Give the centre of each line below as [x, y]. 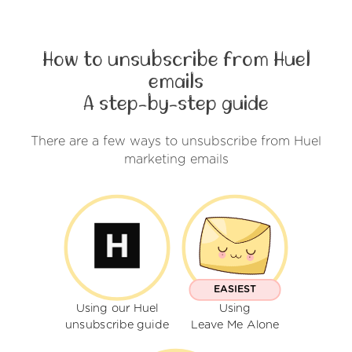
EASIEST [235, 290]
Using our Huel [117, 309]
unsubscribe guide [117, 325]
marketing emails [176, 159]
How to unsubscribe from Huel [176, 59]
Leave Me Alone [235, 325]
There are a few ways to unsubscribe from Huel [176, 141]
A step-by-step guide [176, 103]
